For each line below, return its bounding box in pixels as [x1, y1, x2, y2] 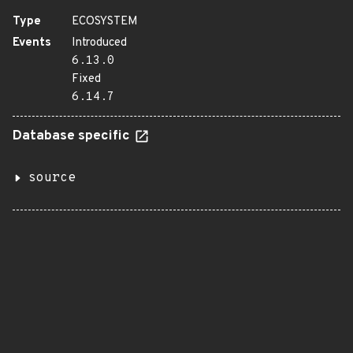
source [28, 170, 76, 186]
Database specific [13, 128, 133, 145]
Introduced [72, 35, 127, 50]
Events [13, 35, 51, 50]
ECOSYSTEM [72, 14, 138, 29]
